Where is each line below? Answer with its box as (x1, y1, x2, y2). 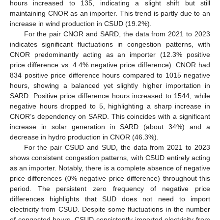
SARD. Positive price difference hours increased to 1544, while (10, 92, 210, 100)
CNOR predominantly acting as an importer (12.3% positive (10, 51, 210, 59)
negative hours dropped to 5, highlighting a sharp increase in (10, 102, 210, 110)
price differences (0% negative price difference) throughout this (10, 174, 210, 183)
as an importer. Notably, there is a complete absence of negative (10, 164, 210, 172)
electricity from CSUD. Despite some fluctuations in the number (10, 205, 210, 214)
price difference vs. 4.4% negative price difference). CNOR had (10, 61, 210, 69)
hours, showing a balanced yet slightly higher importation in (10, 82, 210, 90)
